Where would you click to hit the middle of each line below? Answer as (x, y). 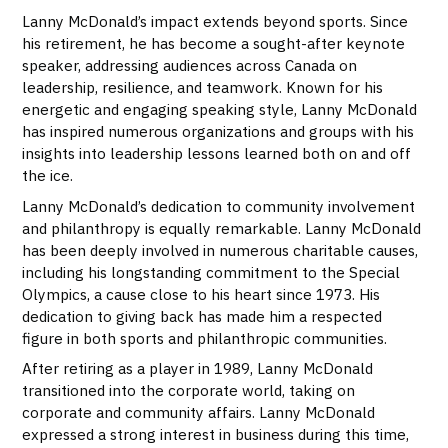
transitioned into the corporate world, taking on (189, 390)
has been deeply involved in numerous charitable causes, (220, 249)
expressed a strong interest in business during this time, (216, 434)
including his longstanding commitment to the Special (211, 271)
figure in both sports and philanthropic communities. (205, 337)
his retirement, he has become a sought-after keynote (214, 43)
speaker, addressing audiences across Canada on (190, 65)
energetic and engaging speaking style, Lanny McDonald (220, 109)
